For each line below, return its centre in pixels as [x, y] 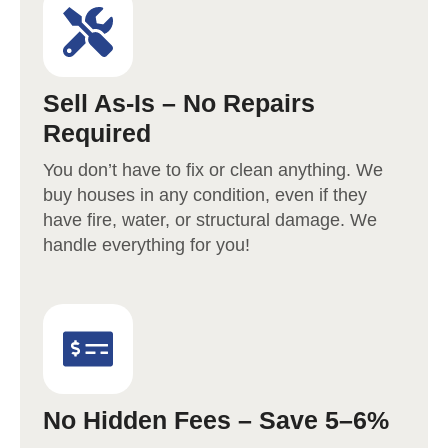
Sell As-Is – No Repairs [179, 103]
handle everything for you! [146, 245]
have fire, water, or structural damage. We [210, 220]
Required [97, 133]
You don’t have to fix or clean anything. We [213, 170]
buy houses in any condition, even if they [205, 195]
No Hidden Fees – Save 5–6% [216, 420]
